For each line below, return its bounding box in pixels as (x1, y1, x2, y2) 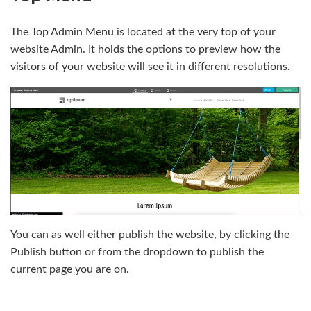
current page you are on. (10, 264, 129, 276)
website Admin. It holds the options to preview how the (10, 43, 280, 55)
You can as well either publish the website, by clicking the (10, 229, 289, 241)
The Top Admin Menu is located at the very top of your (10, 26, 276, 37)
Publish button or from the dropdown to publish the (10, 246, 264, 258)
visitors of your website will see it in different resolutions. (10, 60, 290, 72)
